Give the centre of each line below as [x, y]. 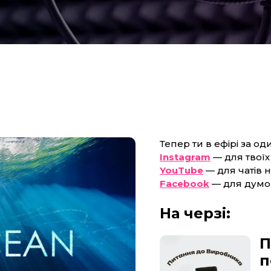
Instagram [185, 157]
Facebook [184, 184]
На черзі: [195, 213]
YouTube [181, 170]
